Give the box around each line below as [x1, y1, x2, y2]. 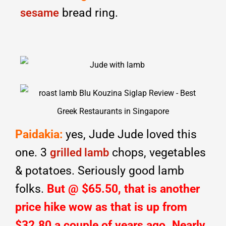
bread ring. [59, 6, 118, 20]
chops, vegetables [109, 145, 206, 159]
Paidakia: [15, 127, 63, 141]
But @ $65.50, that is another [47, 182, 200, 196]
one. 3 [15, 145, 50, 159]
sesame [20, 6, 59, 19]
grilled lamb [50, 146, 109, 159]
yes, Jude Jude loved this [63, 127, 197, 141]
